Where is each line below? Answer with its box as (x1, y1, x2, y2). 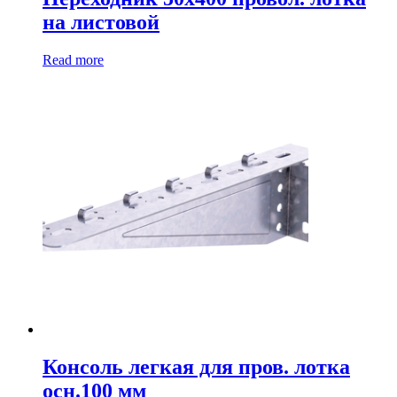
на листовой (43, 11, 160, 35)
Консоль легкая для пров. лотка (43, 355, 350, 379)
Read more (43, 52, 104, 68)
